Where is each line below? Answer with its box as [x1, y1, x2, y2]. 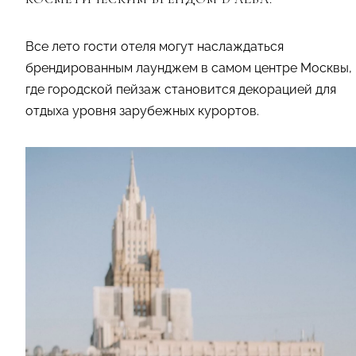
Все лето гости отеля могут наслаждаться [25, 38, 284, 54]
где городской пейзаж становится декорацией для [25, 81, 336, 97]
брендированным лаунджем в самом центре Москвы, [25, 60, 352, 75]
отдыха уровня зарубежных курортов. [25, 103, 259, 118]
